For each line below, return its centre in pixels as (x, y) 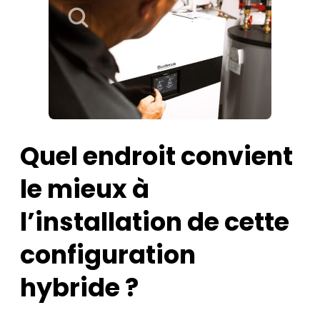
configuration (108, 255)
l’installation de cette (155, 222)
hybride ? (79, 288)
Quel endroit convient (156, 156)
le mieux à (85, 189)
